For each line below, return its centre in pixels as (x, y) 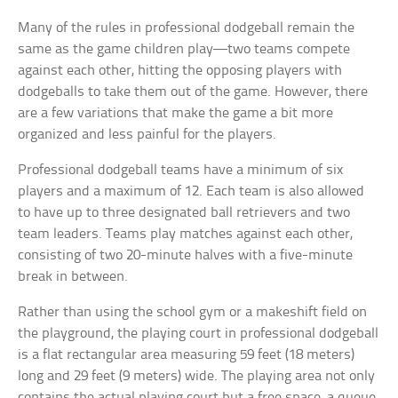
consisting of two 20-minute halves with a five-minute (186, 255)
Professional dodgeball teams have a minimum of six (181, 170)
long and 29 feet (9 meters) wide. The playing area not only (197, 376)
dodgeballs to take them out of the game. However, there (193, 92)
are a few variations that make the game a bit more (176, 113)
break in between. (73, 276)
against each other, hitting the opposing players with (180, 70)
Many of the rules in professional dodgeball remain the (187, 28)
